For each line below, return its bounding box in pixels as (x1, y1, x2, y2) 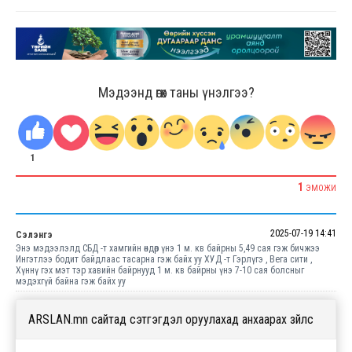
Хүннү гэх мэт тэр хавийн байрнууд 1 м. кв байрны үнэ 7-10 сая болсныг (16, 264, 304, 276)
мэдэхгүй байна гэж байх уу (16, 275, 126, 287)
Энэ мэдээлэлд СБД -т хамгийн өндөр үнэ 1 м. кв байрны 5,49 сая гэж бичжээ (16, 242, 320, 254)
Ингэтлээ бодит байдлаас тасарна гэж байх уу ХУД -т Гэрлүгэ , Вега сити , (16, 253, 312, 265)
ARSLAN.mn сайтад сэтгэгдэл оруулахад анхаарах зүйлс (28, 311, 313, 327)
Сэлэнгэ (16, 229, 53, 240)
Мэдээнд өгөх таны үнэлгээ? (97, 84, 255, 101)
